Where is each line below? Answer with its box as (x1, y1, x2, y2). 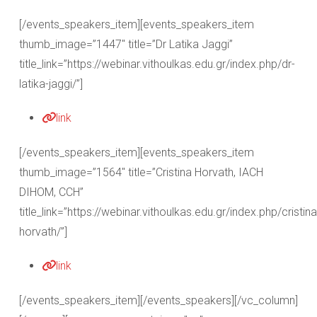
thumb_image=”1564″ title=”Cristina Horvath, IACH (19, 166, 263, 179)
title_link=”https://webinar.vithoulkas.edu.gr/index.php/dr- (19, 57, 295, 71)
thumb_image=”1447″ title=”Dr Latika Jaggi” (19, 38, 233, 51)
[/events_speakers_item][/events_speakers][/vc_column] (19, 294, 298, 307)
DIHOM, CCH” (19, 185, 83, 199)
